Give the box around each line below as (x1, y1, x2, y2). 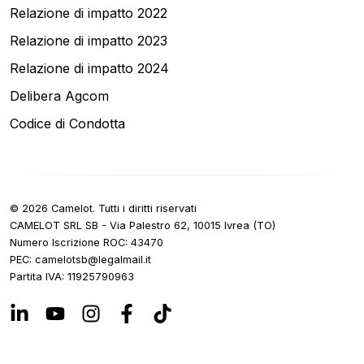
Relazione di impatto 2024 (10, 60, 169, 77)
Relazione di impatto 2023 (10, 32, 167, 50)
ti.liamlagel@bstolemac (35, 253, 151, 266)
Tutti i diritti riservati (98, 202, 197, 215)
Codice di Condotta (10, 115, 125, 132)
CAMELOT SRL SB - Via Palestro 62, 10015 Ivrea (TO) (10, 219, 275, 232)
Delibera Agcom (10, 88, 109, 105)
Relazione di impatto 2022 (10, 5, 167, 22)
